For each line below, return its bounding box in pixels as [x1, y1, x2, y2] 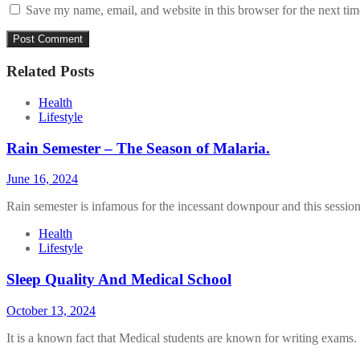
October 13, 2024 [6, 303, 96, 317]
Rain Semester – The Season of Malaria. [6, 139, 270, 157]
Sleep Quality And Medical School [6, 270, 231, 288]
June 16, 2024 [6, 172, 78, 186]
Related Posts [6, 63, 94, 80]
